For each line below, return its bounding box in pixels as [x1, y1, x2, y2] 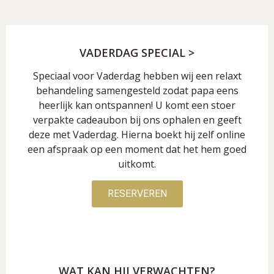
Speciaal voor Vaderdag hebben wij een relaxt [32, 69, 242, 83]
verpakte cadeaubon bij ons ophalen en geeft [32, 113, 242, 127]
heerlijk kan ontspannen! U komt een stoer [39, 98, 235, 112]
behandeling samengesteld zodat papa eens [35, 84, 239, 97]
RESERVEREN [107, 188, 167, 199]
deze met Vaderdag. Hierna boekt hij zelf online [29, 128, 245, 141]
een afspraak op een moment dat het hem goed [28, 143, 246, 156]
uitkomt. [118, 157, 156, 171]
